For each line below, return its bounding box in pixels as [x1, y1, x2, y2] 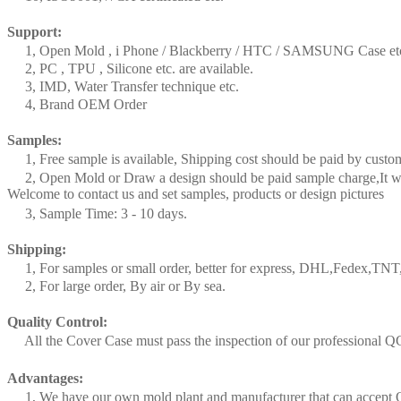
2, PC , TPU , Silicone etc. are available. [7, 60, 253, 76]
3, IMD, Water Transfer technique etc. [7, 78, 239, 94]
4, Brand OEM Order [7, 96, 147, 112]
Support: [7, 23, 62, 39]
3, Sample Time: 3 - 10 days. [7, 205, 187, 221]
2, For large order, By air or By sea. [7, 277, 226, 294]
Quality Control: [7, 313, 107, 329]
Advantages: [7, 370, 83, 386]
